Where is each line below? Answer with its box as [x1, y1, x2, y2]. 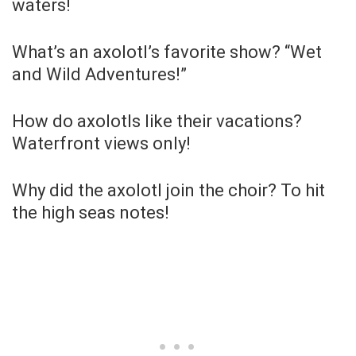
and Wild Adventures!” [12, 64, 187, 84]
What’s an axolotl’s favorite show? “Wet [12, 41, 322, 62]
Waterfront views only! [12, 133, 191, 153]
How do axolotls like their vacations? [12, 110, 302, 131]
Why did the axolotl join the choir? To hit [12, 180, 325, 200]
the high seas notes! [12, 202, 169, 222]
